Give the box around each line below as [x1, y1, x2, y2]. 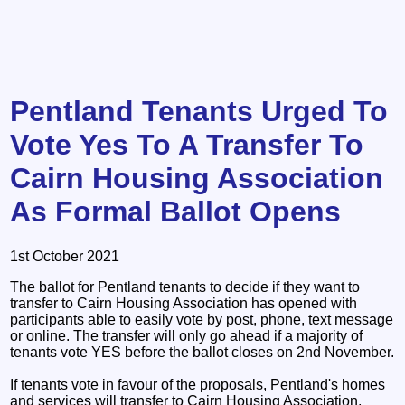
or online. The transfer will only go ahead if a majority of [10, 327, 363, 344]
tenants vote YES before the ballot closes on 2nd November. [10, 344, 395, 360]
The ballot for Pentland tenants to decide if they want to [10, 278, 361, 295]
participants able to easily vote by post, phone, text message [10, 311, 394, 327]
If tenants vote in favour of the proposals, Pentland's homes [10, 376, 386, 392]
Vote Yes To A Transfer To [10, 128, 364, 162]
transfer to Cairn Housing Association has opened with [10, 295, 358, 311]
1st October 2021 [10, 248, 120, 264]
